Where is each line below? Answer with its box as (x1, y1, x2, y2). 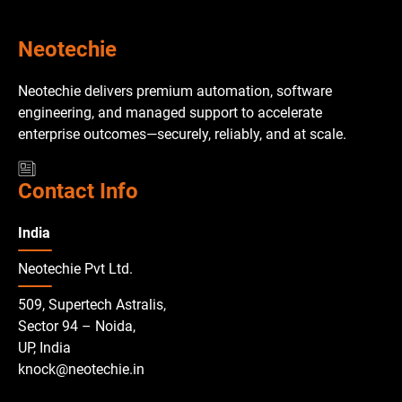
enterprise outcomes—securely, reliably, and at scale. (18, 125, 346, 143)
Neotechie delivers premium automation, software (18, 82, 332, 100)
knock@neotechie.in (18, 360, 144, 378)
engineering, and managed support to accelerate (18, 103, 322, 121)
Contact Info (18, 178, 138, 204)
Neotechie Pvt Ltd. (18, 259, 133, 277)
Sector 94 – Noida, (18, 317, 135, 335)
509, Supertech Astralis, (18, 295, 166, 313)
